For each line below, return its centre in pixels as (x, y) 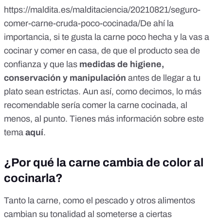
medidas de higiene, (121, 64)
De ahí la (157, 24)
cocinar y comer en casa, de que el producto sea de (102, 51)
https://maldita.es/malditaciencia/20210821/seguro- (102, 10)
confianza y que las (41, 64)
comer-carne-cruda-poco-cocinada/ (72, 24)
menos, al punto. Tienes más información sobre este (104, 119)
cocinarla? (33, 178)
